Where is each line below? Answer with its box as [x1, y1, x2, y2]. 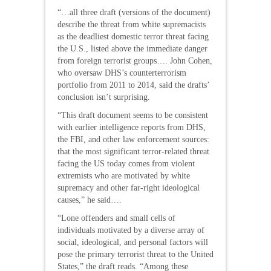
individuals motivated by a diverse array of [57, 226, 204, 235]
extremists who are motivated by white [57, 171, 190, 180]
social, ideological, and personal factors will [57, 238, 208, 247]
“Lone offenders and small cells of [57, 214, 175, 223]
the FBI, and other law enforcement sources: [57, 135, 209, 144]
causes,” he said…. [57, 195, 122, 204]
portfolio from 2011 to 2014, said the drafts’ [57, 80, 209, 90]
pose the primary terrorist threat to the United [57, 250, 214, 259]
